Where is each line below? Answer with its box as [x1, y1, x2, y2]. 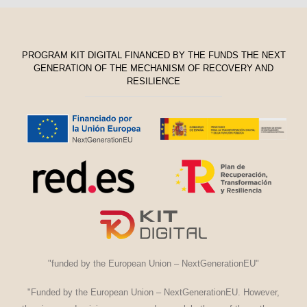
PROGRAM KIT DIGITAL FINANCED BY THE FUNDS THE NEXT [21, 49, 286, 60]
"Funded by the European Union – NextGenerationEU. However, [27, 287, 280, 297]
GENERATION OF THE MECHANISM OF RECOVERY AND [34, 62, 273, 73]
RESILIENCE [127, 75, 180, 86]
